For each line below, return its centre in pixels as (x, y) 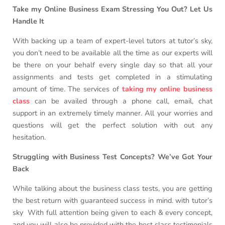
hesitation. (29, 137)
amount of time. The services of (67, 89)
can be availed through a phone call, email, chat (121, 101)
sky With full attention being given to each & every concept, (113, 213)
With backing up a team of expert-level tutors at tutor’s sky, (113, 41)
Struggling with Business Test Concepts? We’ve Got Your (113, 157)
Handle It (28, 21)
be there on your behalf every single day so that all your (113, 65)
